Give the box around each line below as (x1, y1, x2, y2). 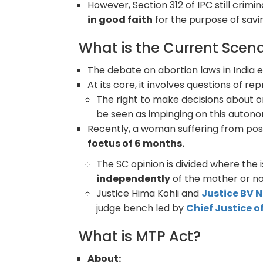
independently (96, 171, 171, 186)
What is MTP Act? (79, 226, 201, 246)
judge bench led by (96, 201, 187, 215)
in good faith (87, 12, 153, 26)
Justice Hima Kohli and (96, 186, 202, 200)
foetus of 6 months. (87, 136, 185, 150)
